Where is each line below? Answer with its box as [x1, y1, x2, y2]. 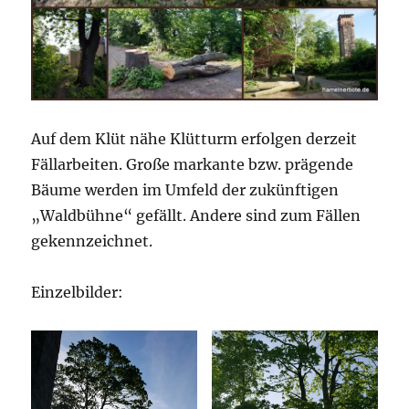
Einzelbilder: [31, 282, 124, 301]
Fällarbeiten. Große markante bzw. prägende [31, 154, 354, 173]
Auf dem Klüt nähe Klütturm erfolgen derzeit [31, 129, 358, 148]
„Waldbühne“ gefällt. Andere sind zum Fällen [31, 205, 362, 225]
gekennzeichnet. [31, 231, 153, 250]
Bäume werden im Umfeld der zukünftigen [31, 180, 340, 199]
